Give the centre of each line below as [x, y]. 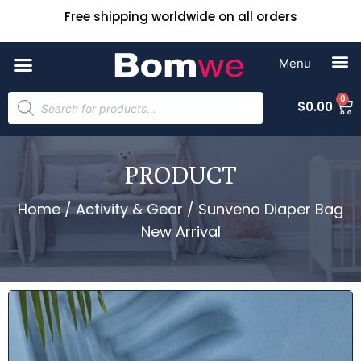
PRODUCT [180, 175]
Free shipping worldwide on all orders [180, 17]
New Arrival [180, 232]
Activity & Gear [129, 209]
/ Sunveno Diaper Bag [263, 209]
